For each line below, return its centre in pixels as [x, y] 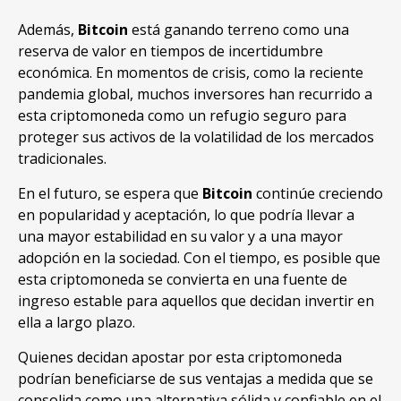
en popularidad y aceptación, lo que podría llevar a [186, 215]
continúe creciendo [318, 194]
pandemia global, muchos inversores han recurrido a [195, 94]
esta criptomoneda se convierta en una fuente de [183, 280]
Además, [48, 30]
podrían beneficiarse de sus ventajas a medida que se [196, 379]
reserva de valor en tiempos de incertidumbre [171, 51]
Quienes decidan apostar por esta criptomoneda [180, 358]
